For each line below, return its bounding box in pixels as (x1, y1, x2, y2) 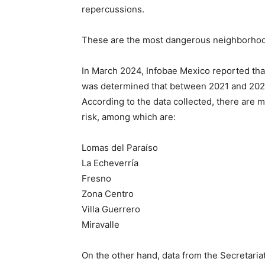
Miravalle (82, 218, 119, 230)
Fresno (82, 172, 111, 184)
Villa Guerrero (82, 203, 140, 215)
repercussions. (82, 3, 144, 15)
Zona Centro (82, 188, 134, 199)
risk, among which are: (82, 111, 176, 122)
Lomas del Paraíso (82, 141, 158, 153)
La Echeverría (82, 157, 138, 169)
